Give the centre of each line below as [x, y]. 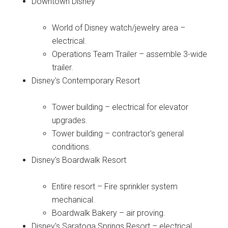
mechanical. [74, 199]
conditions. [72, 147]
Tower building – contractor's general [118, 133]
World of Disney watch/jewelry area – [119, 27]
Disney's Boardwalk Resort [79, 160]
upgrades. [70, 120]
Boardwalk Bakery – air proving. [109, 213]
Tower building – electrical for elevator [120, 107]
